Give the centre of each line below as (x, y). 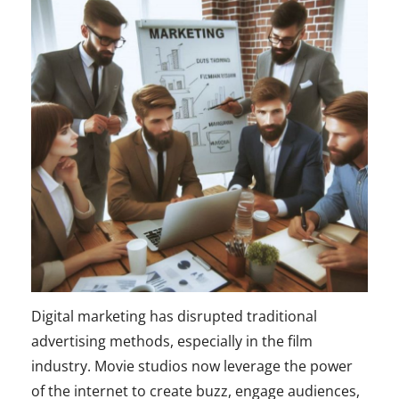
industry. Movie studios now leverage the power (192, 366)
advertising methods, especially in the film (172, 341)
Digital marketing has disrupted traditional (174, 316)
